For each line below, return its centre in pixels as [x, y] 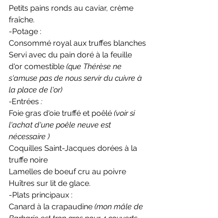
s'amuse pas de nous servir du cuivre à [76, 78]
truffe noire [28, 160]
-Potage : [25, 32]
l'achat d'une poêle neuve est [61, 125]
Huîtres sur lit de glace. [51, 183]
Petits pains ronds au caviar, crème [72, 8]
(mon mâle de [120, 207]
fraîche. [23, 20]
